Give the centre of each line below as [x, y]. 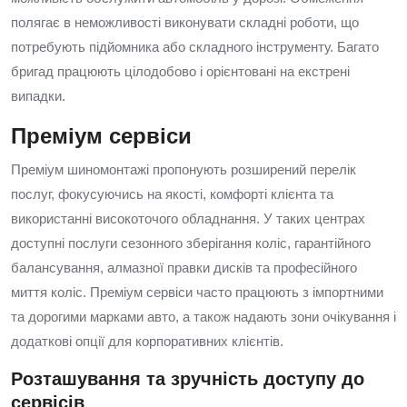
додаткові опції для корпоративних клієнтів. [147, 341]
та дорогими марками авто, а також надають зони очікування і [203, 317]
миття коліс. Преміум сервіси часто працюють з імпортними [197, 292]
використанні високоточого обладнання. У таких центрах [188, 218]
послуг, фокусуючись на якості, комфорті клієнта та [172, 194]
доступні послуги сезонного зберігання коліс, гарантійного [191, 243]
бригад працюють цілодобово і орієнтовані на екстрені [180, 71]
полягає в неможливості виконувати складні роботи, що [185, 22]
